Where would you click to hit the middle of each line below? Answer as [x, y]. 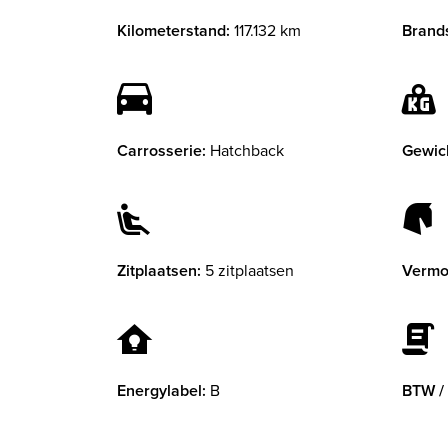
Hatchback [247, 151]
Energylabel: [161, 391]
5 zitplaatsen [249, 271]
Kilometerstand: [173, 31]
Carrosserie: [161, 151]
